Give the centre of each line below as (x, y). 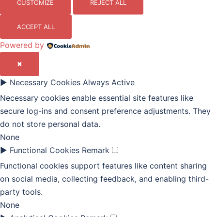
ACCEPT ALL (36, 27)
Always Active (109, 83)
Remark (96, 150)
